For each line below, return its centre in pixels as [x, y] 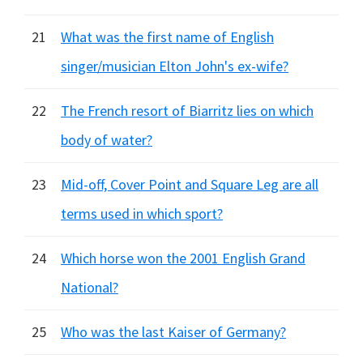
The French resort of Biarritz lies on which [187, 111]
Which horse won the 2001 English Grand [183, 258]
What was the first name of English [167, 37]
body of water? [107, 140]
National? [90, 287]
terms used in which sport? [142, 214]
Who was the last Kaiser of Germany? [173, 332]
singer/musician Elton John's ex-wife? [175, 66]
